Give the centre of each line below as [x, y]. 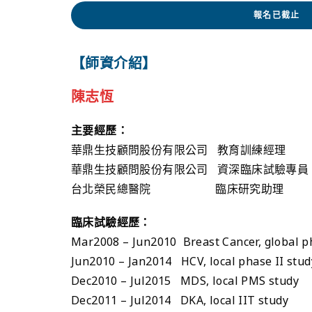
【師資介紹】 [114, 63]
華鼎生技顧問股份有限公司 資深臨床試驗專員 [190, 169]
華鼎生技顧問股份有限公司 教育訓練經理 [179, 149]
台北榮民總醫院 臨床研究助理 [178, 188]
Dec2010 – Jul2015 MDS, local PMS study [185, 280]
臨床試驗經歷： [111, 222]
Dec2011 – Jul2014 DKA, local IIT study [180, 300]
